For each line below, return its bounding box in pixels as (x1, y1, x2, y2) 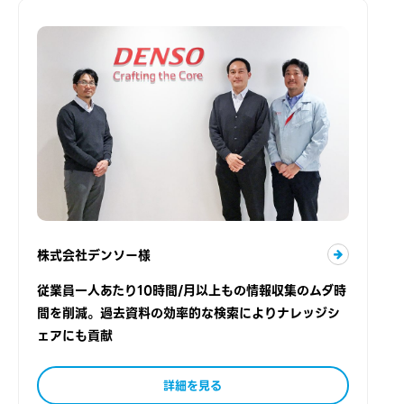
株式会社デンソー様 (37, 244, 151, 265)
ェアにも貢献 (37, 326, 113, 346)
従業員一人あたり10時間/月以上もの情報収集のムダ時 (37, 280, 346, 301)
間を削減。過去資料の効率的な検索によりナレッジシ (37, 303, 340, 324)
